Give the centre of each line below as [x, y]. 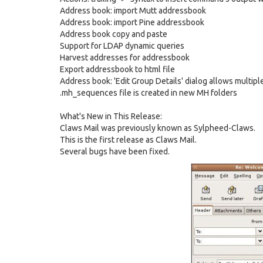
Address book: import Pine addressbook [132, 22]
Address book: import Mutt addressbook [133, 11]
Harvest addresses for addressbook [125, 58]
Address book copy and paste [114, 34]
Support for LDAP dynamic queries [122, 46]
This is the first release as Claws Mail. [128, 140]
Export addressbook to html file [117, 69]
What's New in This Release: [111, 116]
